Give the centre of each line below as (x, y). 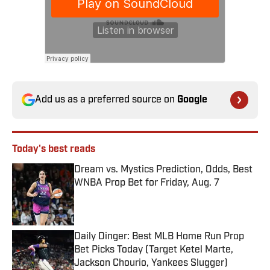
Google (192, 100)
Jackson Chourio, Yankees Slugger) (151, 264)
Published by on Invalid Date (127, 195)
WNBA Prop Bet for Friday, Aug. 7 (147, 184)
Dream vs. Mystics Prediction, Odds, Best (163, 170)
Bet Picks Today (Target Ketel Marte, (154, 250)
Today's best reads (54, 150)
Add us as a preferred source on (106, 100)
